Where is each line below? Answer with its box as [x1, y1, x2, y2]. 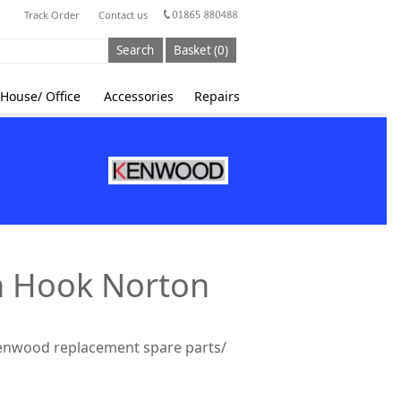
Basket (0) [173, 42, 228, 58]
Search [116, 42, 155, 58]
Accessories [104, 88, 174, 105]
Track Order [23, 8, 80, 21]
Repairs [193, 88, 240, 105]
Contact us [98, 8, 148, 21]
